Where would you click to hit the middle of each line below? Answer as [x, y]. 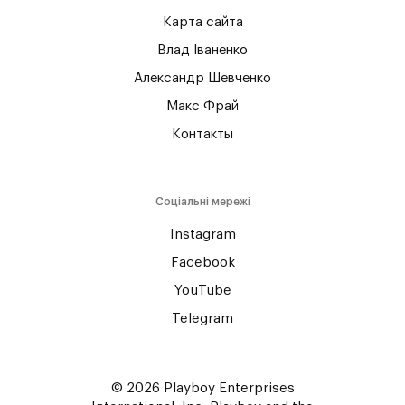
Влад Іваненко [202, 50]
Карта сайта [202, 22]
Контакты [202, 134]
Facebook [202, 263]
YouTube [202, 291]
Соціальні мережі [202, 202]
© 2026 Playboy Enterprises [202, 388]
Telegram [202, 319]
